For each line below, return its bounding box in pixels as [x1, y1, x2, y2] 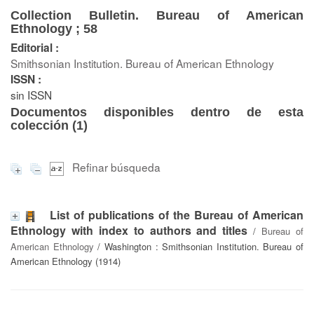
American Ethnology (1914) [11, 254, 121, 268]
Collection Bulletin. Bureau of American [11, 8, 303, 22]
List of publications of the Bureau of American [50, 206, 303, 223]
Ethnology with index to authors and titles [11, 221, 248, 238]
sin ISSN [11, 87, 52, 102]
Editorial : [11, 40, 59, 55]
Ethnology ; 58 [11, 22, 97, 36]
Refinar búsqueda [72, 159, 161, 175]
